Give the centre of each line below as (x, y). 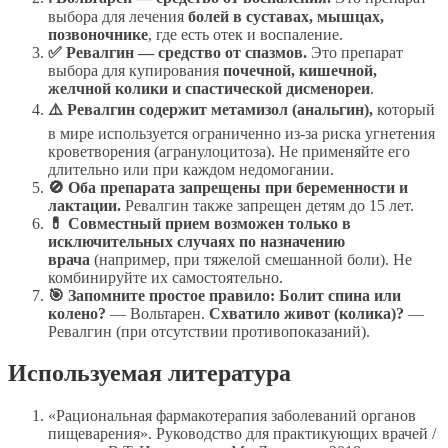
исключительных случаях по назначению (196, 241)
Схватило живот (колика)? (306, 313)
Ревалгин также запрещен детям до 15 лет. (267, 205)
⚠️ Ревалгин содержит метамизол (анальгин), (210, 109)
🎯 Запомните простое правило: (161, 295)
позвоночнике (98, 34)
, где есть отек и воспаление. (245, 34)
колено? (77, 313)
